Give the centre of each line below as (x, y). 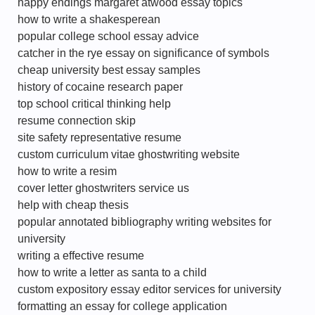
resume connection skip (77, 121)
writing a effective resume (81, 256)
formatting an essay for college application (122, 306)
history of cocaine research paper (100, 87)
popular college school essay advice (108, 36)
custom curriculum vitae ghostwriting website (129, 154)
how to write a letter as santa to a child (112, 272)
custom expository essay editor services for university (149, 289)
